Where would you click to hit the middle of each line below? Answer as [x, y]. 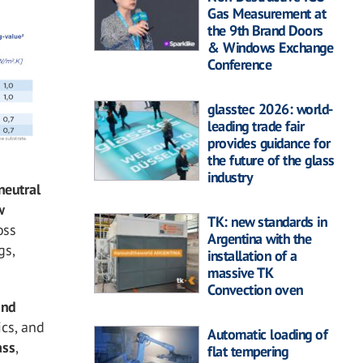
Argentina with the [259, 239]
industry [230, 177]
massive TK [240, 273]
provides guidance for [269, 143]
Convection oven [255, 290]
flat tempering [248, 352]
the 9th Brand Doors [265, 31]
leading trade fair [256, 126]
